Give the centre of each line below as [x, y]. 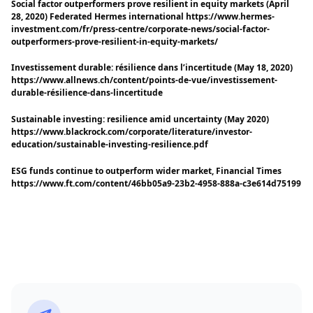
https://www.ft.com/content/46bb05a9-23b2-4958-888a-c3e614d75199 [156, 183]
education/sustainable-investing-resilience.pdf [109, 144]
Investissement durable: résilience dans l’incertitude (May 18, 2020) [152, 68]
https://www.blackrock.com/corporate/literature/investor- [131, 131]
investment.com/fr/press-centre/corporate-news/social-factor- [140, 29]
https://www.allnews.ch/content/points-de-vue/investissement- [144, 80]
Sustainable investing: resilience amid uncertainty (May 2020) [140, 119]
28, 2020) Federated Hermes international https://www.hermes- [143, 16]
